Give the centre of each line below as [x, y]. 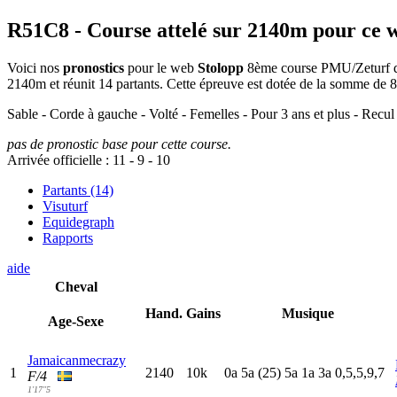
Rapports [68, 238]
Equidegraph [78, 222]
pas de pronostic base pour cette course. [119, 144]
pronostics [93, 68]
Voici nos [35, 68]
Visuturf [65, 206]
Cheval [76, 287]
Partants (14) [78, 191]
